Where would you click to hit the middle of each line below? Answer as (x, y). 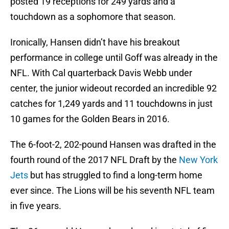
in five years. (36, 206)
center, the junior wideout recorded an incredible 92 (113, 88)
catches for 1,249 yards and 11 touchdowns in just (111, 104)
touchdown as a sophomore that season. (93, 17)
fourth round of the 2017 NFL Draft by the (95, 160)
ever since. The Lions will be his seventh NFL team (112, 191)
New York (198, 160)
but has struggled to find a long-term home (115, 175)
